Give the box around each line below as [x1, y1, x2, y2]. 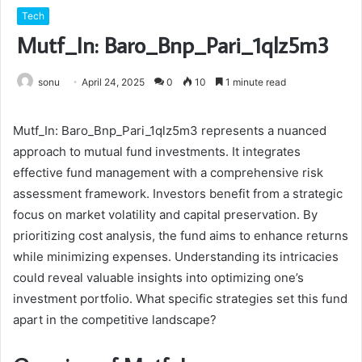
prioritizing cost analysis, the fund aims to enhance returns [13, 228, 348, 244]
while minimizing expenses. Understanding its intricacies [13, 249, 339, 265]
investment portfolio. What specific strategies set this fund [13, 291, 347, 307]
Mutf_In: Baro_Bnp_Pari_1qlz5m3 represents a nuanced [13, 123, 326, 139]
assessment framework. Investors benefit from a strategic [13, 186, 343, 202]
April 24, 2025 [82, 76, 145, 89]
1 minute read [223, 76, 286, 89]
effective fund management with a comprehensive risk [13, 165, 323, 181]
